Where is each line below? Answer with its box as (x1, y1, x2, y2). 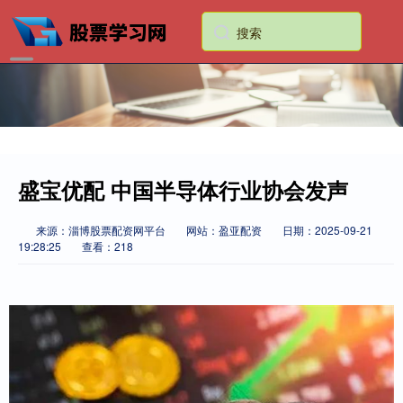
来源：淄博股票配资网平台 (36, 222, 168, 237)
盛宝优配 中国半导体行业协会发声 (18, 175, 348, 205)
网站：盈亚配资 (186, 222, 262, 237)
